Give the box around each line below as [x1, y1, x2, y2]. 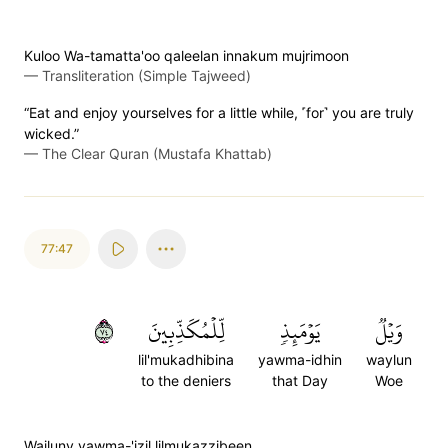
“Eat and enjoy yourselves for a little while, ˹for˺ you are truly [24, 104, 414, 121]
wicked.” [24, 125, 79, 142]
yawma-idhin [258, 351, 342, 368]
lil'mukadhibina [138, 351, 234, 368]
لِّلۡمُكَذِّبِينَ [147, 310, 225, 352]
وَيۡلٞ [375, 310, 403, 352]
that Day [272, 372, 328, 389]
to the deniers [141, 372, 231, 389]
